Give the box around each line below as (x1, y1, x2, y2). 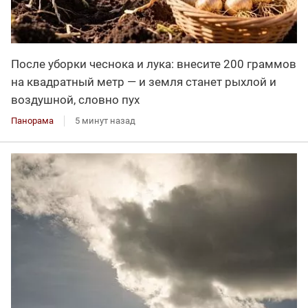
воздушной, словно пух (11, 93, 140, 107)
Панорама (11, 115, 54, 126)
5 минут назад (75, 115, 135, 126)
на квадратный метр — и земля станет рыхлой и (11, 75, 276, 89)
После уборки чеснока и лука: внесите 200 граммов (11, 57, 296, 71)
